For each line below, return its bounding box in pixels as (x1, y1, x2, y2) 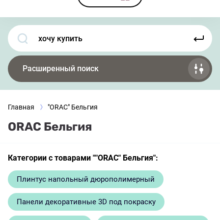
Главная (8, 103, 34, 111)
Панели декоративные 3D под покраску (17, 197, 156, 206)
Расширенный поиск (23, 64, 99, 73)
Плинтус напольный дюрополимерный (17, 175, 155, 184)
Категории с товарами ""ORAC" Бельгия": (8, 153, 158, 163)
